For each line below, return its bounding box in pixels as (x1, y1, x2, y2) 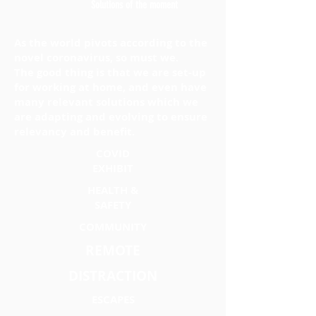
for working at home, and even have (14, 80, 207, 95)
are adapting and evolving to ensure (14, 109, 207, 124)
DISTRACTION (68, 267, 157, 285)
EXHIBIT (92, 161, 133, 176)
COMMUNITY (79, 219, 147, 234)
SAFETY (95, 197, 131, 212)
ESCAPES (91, 292, 135, 307)
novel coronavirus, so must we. (14, 50, 178, 65)
